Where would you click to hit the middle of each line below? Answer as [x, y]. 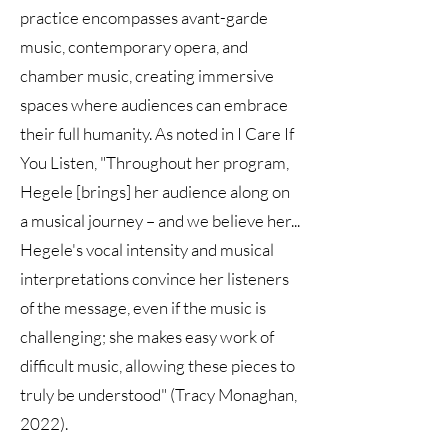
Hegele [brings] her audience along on [155, 191]
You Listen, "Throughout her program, [154, 162]
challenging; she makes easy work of [147, 336]
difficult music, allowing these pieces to [157, 365]
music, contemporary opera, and [134, 46]
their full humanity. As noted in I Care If [157, 133]
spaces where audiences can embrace [154, 104]
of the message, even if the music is [143, 307]
